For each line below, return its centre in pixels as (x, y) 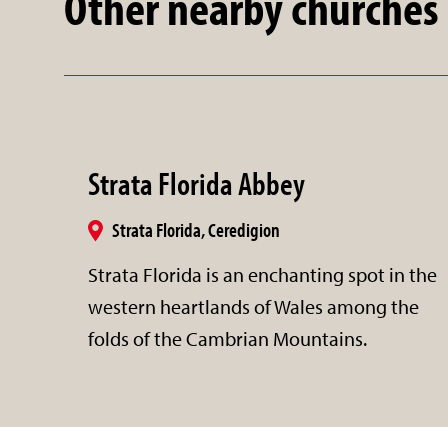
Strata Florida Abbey (196, 182)
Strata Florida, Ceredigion (196, 229)
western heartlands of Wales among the (253, 306)
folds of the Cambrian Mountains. (227, 338)
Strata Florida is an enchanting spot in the (262, 274)
